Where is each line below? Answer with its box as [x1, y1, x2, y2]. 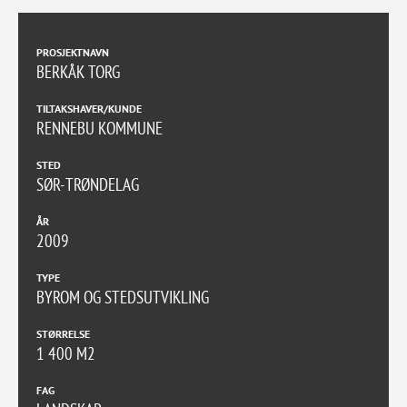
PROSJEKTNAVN [36, 45, 109, 60]
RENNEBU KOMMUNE [36, 117, 163, 140]
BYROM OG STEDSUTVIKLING [36, 286, 209, 309]
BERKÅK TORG [36, 61, 120, 84]
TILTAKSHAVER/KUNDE [36, 102, 142, 116]
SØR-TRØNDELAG [36, 174, 139, 196]
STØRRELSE [36, 327, 90, 342]
